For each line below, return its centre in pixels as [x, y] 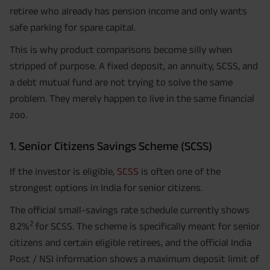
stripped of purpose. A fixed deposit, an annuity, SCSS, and [134, 66]
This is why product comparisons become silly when [121, 50]
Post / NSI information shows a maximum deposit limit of [134, 259]
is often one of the [180, 171]
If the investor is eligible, [63, 171]
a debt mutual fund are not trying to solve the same [121, 82]
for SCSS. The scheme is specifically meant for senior [146, 226]
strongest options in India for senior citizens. [106, 188]
